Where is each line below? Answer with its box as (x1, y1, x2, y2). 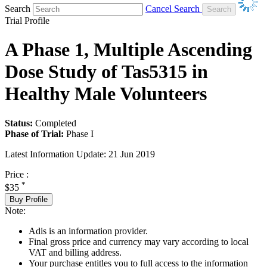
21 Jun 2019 (108, 148, 155, 159)
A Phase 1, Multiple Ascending (5, 39, 252, 61)
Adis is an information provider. (29, 225, 148, 236)
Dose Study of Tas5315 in (5, 61, 208, 83)
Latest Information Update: (5, 148, 106, 159)
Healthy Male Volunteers (5, 83, 207, 105)
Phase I (66, 128, 94, 139)
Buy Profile (10, 194, 48, 204)
